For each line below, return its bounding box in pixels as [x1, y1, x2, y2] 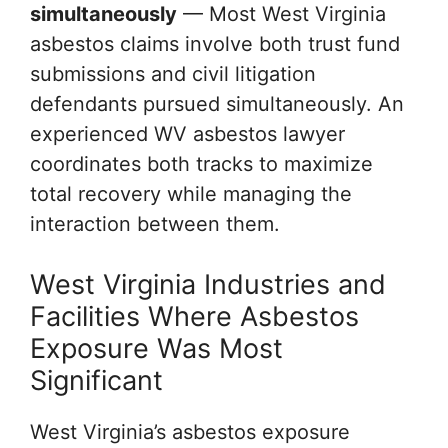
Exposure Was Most [30, 332, 283, 365]
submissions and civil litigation [30, 62, 316, 86]
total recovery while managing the [30, 182, 352, 206]
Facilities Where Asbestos [30, 300, 359, 333]
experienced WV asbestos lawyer [30, 122, 345, 146]
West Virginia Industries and [30, 268, 386, 301]
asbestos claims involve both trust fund [30, 32, 400, 56]
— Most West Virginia [177, 2, 386, 26]
